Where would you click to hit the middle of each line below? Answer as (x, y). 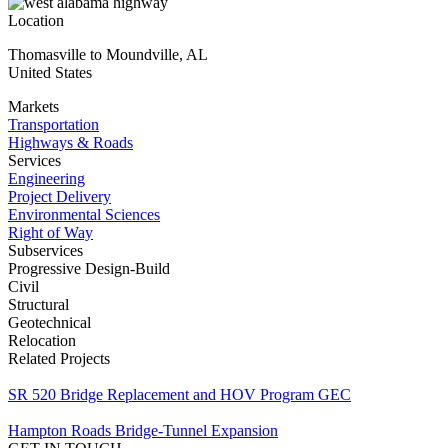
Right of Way (50, 232)
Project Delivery (59, 196)
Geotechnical (49, 322)
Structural (38, 304)
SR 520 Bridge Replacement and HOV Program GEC (179, 394)
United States (50, 72)
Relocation (42, 340)
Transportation (53, 124)
